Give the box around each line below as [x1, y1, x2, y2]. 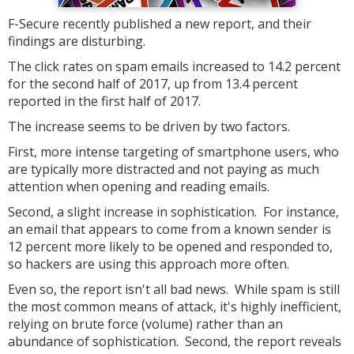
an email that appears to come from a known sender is [8, 220, 331, 238]
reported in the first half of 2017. [8, 92, 201, 110]
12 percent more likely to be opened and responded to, [8, 238, 333, 255]
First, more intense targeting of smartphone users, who [8, 143, 339, 160]
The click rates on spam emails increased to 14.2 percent [8, 58, 341, 75]
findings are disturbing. [8, 32, 145, 50]
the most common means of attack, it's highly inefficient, [8, 298, 341, 315]
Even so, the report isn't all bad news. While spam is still [8, 281, 340, 298]
